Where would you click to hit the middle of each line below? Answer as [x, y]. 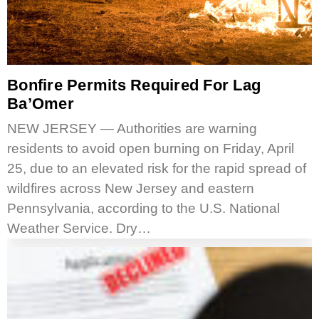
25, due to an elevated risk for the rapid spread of [157, 169]
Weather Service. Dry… [79, 229]
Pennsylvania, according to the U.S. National [143, 209]
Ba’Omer [41, 104]
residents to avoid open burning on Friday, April [151, 149]
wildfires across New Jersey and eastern [131, 189]
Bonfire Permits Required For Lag [134, 85]
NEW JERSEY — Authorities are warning [132, 129]
